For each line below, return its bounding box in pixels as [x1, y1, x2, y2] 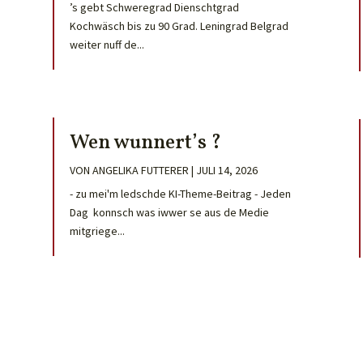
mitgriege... [69, 224, 125, 239]
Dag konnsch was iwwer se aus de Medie [69, 205, 269, 220]
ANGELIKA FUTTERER [92, 163, 189, 178]
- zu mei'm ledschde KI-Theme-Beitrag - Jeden [69, 186, 291, 202]
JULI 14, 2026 [195, 163, 258, 178]
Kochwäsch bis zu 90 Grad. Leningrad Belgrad [69, 19, 288, 34]
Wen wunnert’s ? [69, 129, 221, 158]
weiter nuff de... [69, 37, 144, 53]
